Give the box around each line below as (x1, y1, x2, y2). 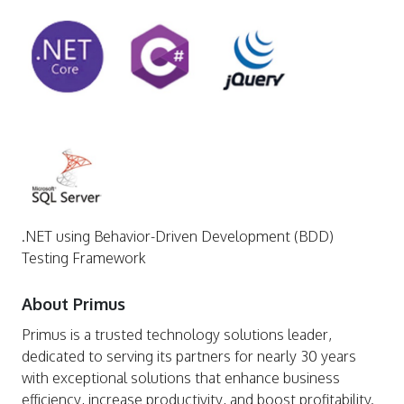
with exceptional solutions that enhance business (22, 369, 340, 388)
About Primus (22, 294, 125, 315)
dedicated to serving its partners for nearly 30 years (22, 347, 356, 366)
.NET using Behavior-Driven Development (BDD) (22, 227, 334, 246)
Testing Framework (22, 249, 146, 268)
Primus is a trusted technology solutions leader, (22, 326, 332, 344)
